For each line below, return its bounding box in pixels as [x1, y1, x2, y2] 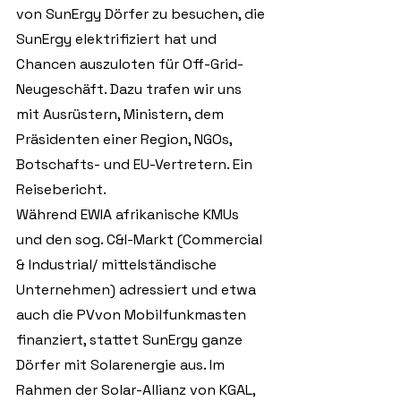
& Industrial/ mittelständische [16, 255, 220, 274]
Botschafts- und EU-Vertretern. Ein [16, 155, 256, 174]
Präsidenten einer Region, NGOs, [16, 130, 235, 149]
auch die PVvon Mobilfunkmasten [16, 305, 250, 324]
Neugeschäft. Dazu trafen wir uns [16, 80, 245, 98]
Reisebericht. [16, 180, 107, 199]
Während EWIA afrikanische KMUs [16, 205, 243, 224]
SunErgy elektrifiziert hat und [16, 30, 220, 48]
